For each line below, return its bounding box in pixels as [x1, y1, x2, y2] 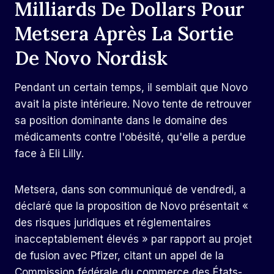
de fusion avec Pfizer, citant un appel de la [15, 250, 224, 262]
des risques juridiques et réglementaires [15, 217, 211, 229]
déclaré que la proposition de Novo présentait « [15, 200, 248, 213]
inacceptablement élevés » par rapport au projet [15, 233, 252, 246]
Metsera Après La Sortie [15, 21, 234, 45]
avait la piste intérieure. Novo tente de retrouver [15, 98, 251, 111]
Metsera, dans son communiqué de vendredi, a [15, 183, 246, 196]
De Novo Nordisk [15, 45, 168, 70]
